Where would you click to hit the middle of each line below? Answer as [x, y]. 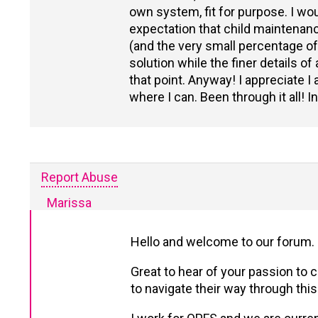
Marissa [69, 203]
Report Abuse [79, 177]
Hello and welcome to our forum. [223, 242]
